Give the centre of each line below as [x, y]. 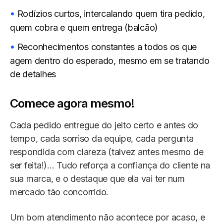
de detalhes [33, 74]
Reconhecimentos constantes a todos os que [107, 47]
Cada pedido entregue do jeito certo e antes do [104, 125]
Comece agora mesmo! [72, 104]
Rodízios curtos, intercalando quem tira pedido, [111, 14]
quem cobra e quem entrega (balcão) [84, 28]
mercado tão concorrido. [59, 192]
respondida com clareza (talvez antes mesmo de [107, 152]
